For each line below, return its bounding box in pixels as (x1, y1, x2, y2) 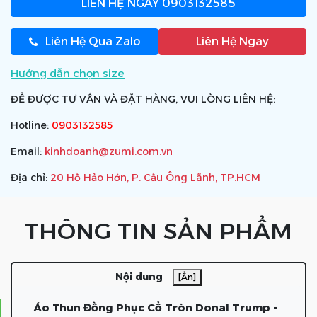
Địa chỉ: (11, 171, 50, 184)
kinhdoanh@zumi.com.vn (45, 145, 173, 158)
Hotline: (11, 119, 52, 132)
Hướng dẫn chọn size (11, 67, 125, 80)
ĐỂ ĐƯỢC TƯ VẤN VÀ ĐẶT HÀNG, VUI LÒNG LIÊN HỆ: (11, 93, 275, 105)
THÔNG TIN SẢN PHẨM (25, 217, 292, 245)
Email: (11, 145, 45, 158)
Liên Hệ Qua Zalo (45, 35, 140, 48)
